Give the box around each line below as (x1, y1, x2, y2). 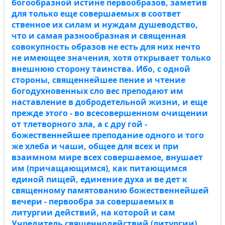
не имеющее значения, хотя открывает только (12, 52, 211, 63)
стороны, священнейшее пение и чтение (12, 74, 185, 85)
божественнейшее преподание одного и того (12, 130, 204, 141)
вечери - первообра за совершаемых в (12, 196, 174, 207)
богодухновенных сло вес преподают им (12, 85, 183, 96)
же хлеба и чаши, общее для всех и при (12, 141, 179, 152)
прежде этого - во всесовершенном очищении (12, 107, 208, 119)
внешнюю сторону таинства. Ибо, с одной (12, 63, 190, 74)
